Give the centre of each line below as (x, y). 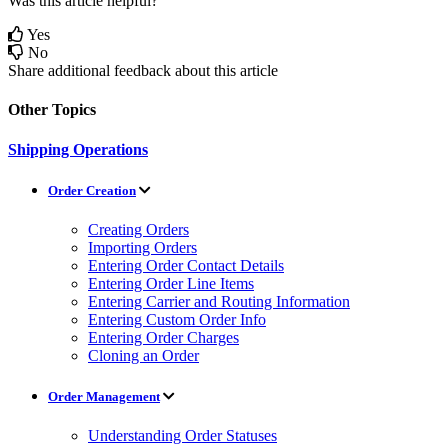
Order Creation (92, 190)
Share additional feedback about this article (143, 70)
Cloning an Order (143, 355)
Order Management (104, 397)
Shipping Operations (78, 149)
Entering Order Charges (163, 337)
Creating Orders (138, 229)
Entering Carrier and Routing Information (219, 301)
